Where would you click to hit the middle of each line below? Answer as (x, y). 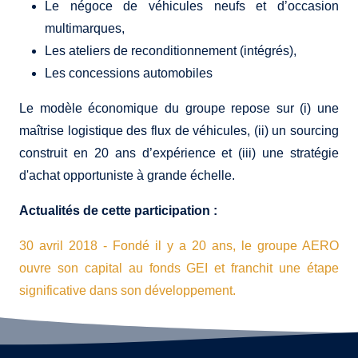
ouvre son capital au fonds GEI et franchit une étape (179, 268)
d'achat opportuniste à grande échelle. (127, 176)
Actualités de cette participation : (118, 211)
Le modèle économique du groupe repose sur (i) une (179, 109)
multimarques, (85, 29)
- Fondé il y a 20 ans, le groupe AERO (221, 246)
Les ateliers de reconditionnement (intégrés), (171, 51)
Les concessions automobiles (129, 74)
